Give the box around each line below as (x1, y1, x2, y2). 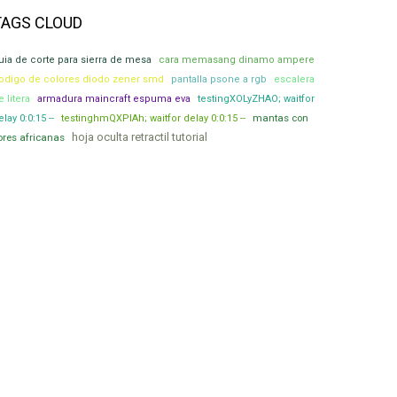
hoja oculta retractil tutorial (72, 130, 207, 144)
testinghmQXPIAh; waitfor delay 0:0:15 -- (61, 113, 245, 124)
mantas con (253, 112, 308, 124)
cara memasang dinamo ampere (159, 54, 315, 66)
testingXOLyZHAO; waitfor (198, 93, 315, 105)
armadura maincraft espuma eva (37, 93, 191, 105)
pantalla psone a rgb (171, 74, 267, 85)
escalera (274, 74, 315, 85)
